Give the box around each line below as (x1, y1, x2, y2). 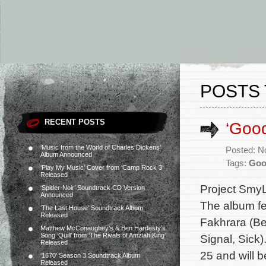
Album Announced (40, 151, 92, 158)
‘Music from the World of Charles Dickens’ (40, 144, 161, 151)
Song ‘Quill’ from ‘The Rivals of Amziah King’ (40, 232, 166, 239)
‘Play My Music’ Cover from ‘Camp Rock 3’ (40, 164, 163, 171)
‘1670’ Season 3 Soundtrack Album (40, 252, 140, 259)
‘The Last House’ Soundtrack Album (40, 204, 143, 211)
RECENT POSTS (45, 118, 105, 126)
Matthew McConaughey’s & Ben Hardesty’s (40, 224, 166, 232)
